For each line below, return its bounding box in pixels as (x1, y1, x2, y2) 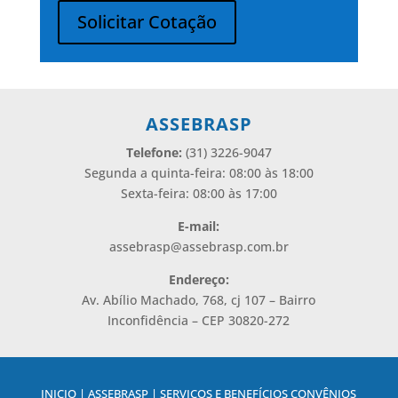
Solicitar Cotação (76, 10, 217, 35)
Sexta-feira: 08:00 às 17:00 (120, 185, 277, 203)
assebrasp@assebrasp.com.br (108, 238, 289, 256)
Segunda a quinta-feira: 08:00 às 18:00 (84, 164, 314, 182)
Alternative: (57, 46, 126, 64)
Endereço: (168, 271, 229, 289)
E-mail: (178, 218, 220, 235)
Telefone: (125, 144, 182, 162)
